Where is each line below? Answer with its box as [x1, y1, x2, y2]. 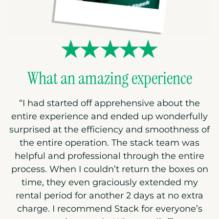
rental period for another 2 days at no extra [16, 190, 203, 201]
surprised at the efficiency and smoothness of [9, 124, 210, 135]
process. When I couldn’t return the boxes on [11, 164, 208, 175]
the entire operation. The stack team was [20, 137, 199, 149]
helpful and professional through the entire [15, 151, 204, 162]
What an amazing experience [27, 67, 192, 90]
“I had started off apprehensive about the [19, 98, 200, 109]
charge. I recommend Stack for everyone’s [17, 203, 202, 215]
